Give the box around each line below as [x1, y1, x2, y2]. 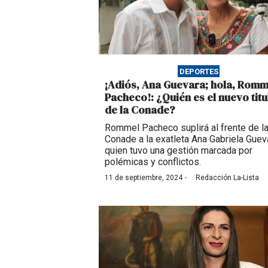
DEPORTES [179, 66, 218, 76]
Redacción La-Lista [196, 173, 259, 182]
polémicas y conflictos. [105, 156, 201, 168]
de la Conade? [105, 102, 175, 118]
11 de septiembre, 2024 [105, 173, 182, 182]
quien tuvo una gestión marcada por [105, 145, 252, 157]
